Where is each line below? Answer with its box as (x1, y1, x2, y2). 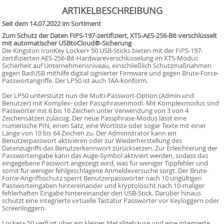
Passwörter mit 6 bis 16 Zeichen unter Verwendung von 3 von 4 (2, 106, 189, 115)
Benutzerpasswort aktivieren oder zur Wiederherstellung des (2, 136, 182, 145)
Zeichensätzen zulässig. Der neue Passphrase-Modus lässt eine (2, 113, 187, 123)
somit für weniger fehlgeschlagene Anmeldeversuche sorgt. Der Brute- (2, 166, 209, 175)
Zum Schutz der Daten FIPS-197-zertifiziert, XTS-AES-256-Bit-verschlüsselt (2, 31, 217, 40)
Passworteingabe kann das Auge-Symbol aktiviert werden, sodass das (2, 151, 208, 160)
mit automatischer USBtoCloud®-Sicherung (2, 38, 132, 48)
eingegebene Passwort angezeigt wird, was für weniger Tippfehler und (2, 158, 208, 168)
